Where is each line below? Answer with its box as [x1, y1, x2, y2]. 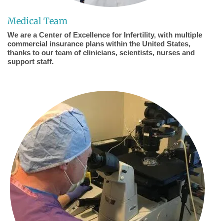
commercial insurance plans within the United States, [7, 39, 190, 48]
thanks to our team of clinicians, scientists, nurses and [7, 48, 195, 57]
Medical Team [7, 15, 68, 27]
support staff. [7, 57, 54, 66]
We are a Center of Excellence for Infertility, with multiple [7, 31, 202, 39]
